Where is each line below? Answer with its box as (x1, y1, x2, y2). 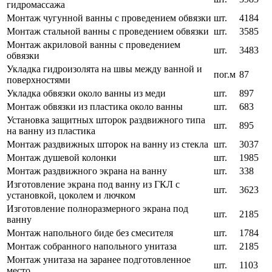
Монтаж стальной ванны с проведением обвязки (7, 26, 209, 37)
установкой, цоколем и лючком (7, 190, 135, 201)
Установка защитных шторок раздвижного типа (7, 115, 205, 126)
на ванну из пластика (7, 126, 95, 137)
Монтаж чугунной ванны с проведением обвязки (7, 13, 211, 24)
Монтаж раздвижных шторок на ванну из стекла (7, 139, 208, 150)
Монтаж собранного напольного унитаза (7, 241, 177, 252)
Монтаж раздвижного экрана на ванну (7, 166, 167, 177)
